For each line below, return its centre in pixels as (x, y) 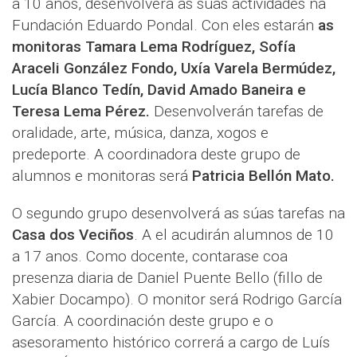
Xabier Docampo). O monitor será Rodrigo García (177, 300)
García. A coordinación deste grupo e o (143, 321)
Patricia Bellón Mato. (263, 176)
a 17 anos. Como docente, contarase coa (150, 257)
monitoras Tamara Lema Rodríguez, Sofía (154, 47)
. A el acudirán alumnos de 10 (234, 235)
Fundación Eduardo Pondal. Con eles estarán (165, 25)
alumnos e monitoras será (102, 176)
